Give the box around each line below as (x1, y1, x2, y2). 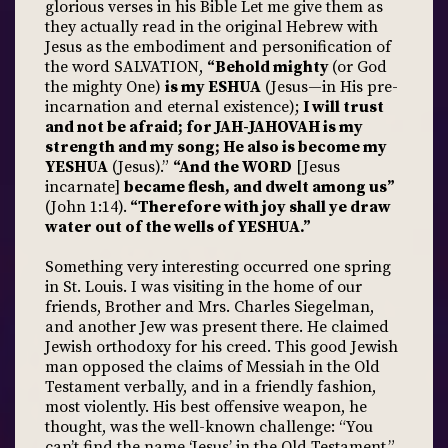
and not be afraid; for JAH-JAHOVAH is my (45, 117, 363, 137)
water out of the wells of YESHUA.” (45, 217, 311, 237)
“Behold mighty (207, 57, 332, 77)
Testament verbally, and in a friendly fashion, (45, 377, 376, 397)
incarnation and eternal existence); (45, 97, 303, 117)
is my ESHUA (165, 77, 261, 97)
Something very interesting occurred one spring (45, 257, 391, 277)
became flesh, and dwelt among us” (124, 177, 395, 197)
